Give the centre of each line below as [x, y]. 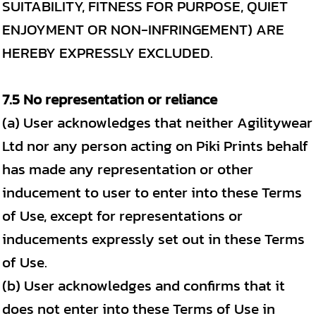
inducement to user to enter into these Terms [152, 192]
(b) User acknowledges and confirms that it [144, 285]
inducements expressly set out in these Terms [153, 239]
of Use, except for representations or [122, 215]
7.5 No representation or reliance [110, 99]
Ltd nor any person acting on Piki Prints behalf [155, 146]
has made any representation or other [128, 169]
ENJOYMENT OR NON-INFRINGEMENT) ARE [143, 29]
